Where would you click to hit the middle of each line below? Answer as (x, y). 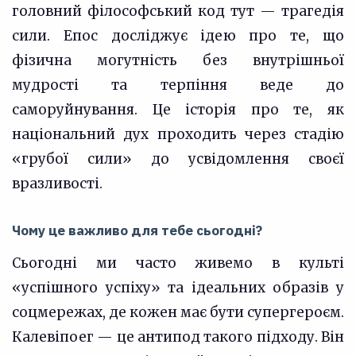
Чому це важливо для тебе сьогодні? (137, 230)
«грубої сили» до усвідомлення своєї (178, 159)
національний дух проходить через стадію (178, 134)
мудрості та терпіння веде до (178, 85)
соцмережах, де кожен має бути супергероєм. (178, 312)
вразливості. (57, 184)
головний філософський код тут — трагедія (178, 11)
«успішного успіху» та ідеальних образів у (178, 288)
